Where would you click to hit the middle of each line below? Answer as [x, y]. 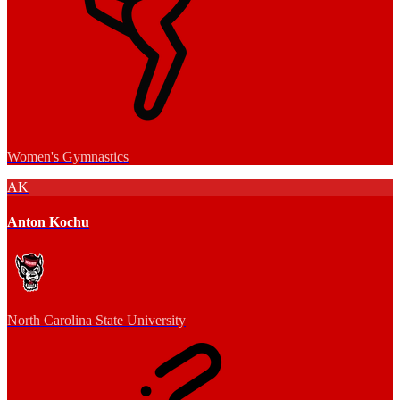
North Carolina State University [96, 320]
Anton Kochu [48, 222]
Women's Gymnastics [68, 156]
